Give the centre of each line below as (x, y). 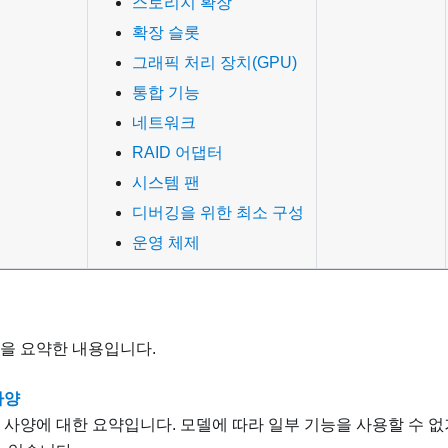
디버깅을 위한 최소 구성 (218, 213)
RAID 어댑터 (177, 153)
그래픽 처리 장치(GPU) (214, 63)
